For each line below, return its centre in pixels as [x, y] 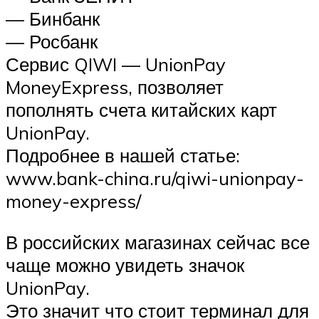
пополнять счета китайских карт [141, 110]
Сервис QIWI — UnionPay [116, 64]
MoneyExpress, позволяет [115, 87]
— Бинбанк [53, 19]
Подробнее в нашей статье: [123, 156]
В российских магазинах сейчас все [158, 242]
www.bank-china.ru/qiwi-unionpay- [155, 178]
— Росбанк [52, 42]
